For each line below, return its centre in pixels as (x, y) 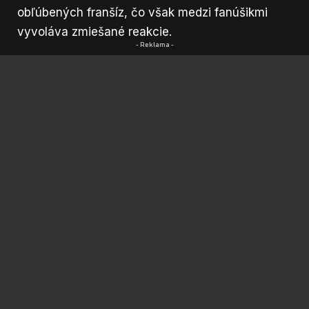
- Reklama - (154, 44)
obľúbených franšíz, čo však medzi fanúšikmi (142, 12)
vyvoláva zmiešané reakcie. (94, 31)
